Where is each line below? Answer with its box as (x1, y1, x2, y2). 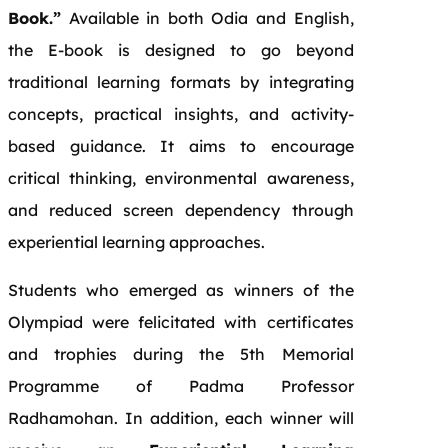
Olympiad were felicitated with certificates (8, 311, 354, 332)
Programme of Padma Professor (8, 375, 354, 396)
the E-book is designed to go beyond (8, 39, 354, 60)
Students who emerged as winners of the (8, 279, 354, 300)
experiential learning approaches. (8, 231, 265, 252)
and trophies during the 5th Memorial (8, 343, 354, 364)
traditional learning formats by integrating (8, 71, 354, 92)
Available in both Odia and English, (61, 7, 354, 28)
